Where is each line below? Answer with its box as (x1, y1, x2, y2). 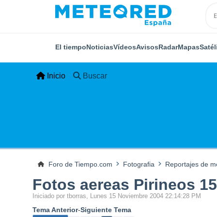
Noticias (86, 43, 113, 51)
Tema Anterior (32, 206, 78, 214)
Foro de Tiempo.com (48, 160, 112, 168)
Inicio (47, 72, 66, 80)
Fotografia (123, 160, 155, 168)
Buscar (83, 72, 108, 80)
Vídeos (113, 43, 136, 51)
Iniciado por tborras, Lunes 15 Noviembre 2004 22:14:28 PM (32, 192, 201, 200)
